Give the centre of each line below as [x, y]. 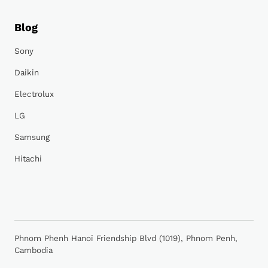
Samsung [32, 138]
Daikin [27, 73]
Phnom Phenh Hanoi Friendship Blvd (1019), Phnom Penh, [126, 239]
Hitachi [28, 159]
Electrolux [34, 95]
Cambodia [33, 251]
